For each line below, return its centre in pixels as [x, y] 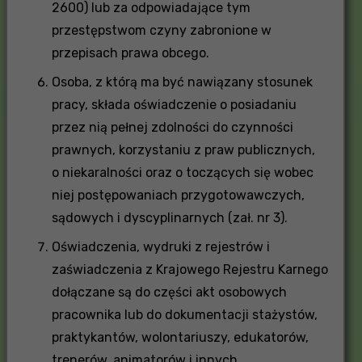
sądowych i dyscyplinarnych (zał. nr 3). [169, 217]
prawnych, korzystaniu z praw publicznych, [183, 149]
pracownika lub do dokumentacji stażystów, [184, 314]
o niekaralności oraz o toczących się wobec [182, 172]
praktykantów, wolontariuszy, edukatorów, [180, 337]
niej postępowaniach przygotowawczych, [178, 195]
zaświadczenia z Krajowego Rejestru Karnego [189, 269]
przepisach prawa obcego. [130, 53]
